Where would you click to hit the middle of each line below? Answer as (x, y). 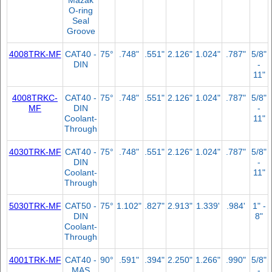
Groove (81, 31)
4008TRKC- (35, 97)
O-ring (81, 10)
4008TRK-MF (35, 54)
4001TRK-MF (35, 260)
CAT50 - (81, 206)
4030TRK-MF (35, 151)
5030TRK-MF (35, 206)
